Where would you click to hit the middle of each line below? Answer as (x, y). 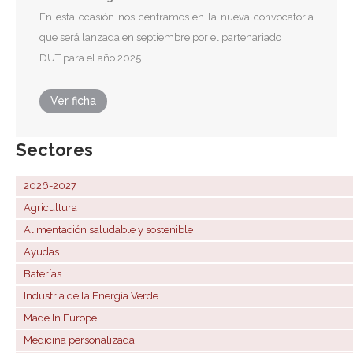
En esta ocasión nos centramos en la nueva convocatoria (176, 17)
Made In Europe (60, 318)
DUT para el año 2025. (91, 58)
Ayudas (41, 252)
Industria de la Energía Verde (91, 296)
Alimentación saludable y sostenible (108, 230)
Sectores (54, 150)
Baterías (43, 274)
